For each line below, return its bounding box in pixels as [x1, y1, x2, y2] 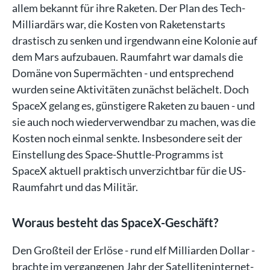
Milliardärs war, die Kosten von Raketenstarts [12, 17, 225, 31]
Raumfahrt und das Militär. [12, 180, 138, 193]
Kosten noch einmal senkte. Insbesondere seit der [12, 131, 242, 145]
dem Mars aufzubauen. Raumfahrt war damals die [12, 49, 243, 63]
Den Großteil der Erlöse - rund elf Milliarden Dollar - [12, 243, 255, 257]
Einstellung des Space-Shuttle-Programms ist [12, 147, 224, 161]
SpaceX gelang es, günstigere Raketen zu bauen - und [12, 98, 255, 112]
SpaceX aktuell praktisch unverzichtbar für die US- [12, 163, 246, 177]
